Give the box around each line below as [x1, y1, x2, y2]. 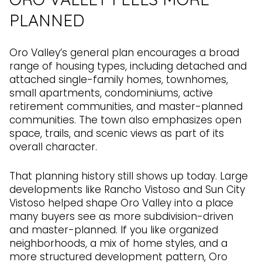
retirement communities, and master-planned [9, 99, 243, 114]
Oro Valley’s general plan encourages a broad [9, 46, 239, 60]
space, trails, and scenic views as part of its [9, 126, 224, 141]
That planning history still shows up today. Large [9, 169, 248, 184]
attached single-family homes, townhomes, [9, 73, 228, 87]
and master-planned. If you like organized [9, 223, 218, 237]
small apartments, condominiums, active [9, 86, 213, 101]
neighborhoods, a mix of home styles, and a [9, 236, 227, 251]
